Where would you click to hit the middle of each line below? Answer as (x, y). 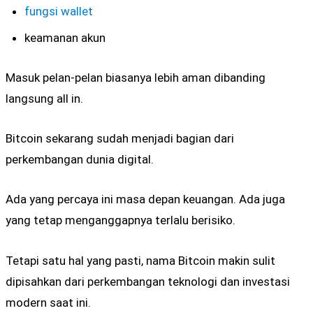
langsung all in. (44, 98)
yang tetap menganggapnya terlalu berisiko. (121, 220)
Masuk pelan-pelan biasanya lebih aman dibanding (136, 77)
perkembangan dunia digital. (80, 160)
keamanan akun (65, 37)
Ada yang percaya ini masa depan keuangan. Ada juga (145, 199)
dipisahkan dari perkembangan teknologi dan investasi (148, 281)
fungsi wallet (59, 11)
